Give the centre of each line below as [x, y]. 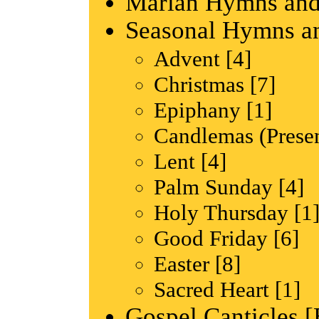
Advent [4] [203, 58]
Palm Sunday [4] [229, 187]
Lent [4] [190, 161]
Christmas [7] [215, 84]
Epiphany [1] [213, 110]
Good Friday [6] [226, 238]
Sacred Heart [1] [227, 289]
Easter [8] [197, 263]
